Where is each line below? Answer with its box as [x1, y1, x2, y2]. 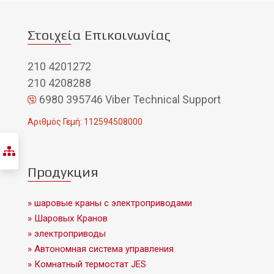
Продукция [28, 164, 98, 180]
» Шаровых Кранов [28, 213, 108, 224]
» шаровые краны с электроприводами [28, 198, 192, 209]
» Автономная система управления [28, 243, 174, 255]
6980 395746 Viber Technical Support [37, 93, 221, 106]
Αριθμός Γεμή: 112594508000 [28, 117, 143, 127]
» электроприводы [28, 228, 106, 240]
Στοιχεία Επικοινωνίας [28, 27, 171, 43]
